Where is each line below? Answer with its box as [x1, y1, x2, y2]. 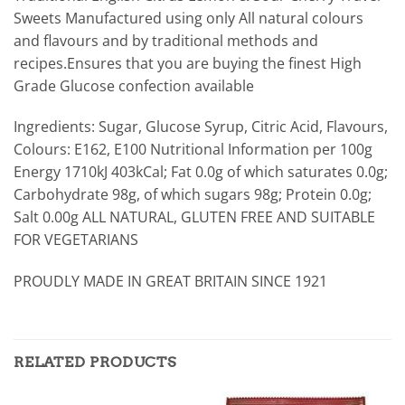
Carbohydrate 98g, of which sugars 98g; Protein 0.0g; [14, 184, 372, 205]
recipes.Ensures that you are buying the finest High [14, 52, 362, 73]
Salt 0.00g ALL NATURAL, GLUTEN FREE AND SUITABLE [14, 207, 375, 228]
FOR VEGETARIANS [14, 230, 138, 250]
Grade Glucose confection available [14, 75, 254, 96]
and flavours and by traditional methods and [14, 30, 318, 51]
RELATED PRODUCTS [14, 353, 176, 371]
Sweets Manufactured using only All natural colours [14, 7, 363, 28]
